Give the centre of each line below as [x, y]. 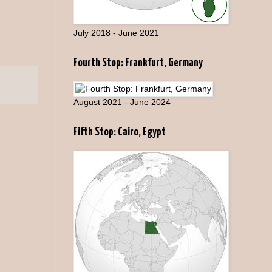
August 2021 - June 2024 [122, 102]
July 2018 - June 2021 [116, 32]
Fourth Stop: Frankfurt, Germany [138, 63]
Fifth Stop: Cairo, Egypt [120, 132]
